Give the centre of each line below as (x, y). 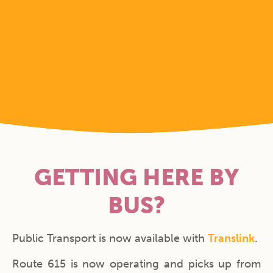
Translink (231, 238)
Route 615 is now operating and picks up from (136, 264)
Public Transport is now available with (110, 238)
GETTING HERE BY (136, 177)
